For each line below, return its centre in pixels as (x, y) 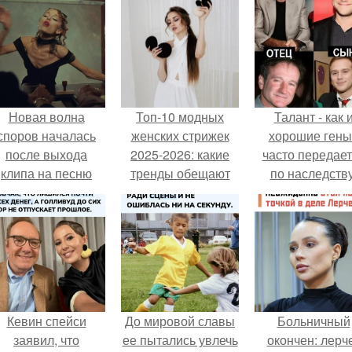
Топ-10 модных (180, 117)
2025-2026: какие (180, 154)
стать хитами (180, 192)
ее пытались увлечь (180, 340)
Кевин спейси (46, 321)
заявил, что (46, 340)
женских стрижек (180, 136)
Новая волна (46, 117)
